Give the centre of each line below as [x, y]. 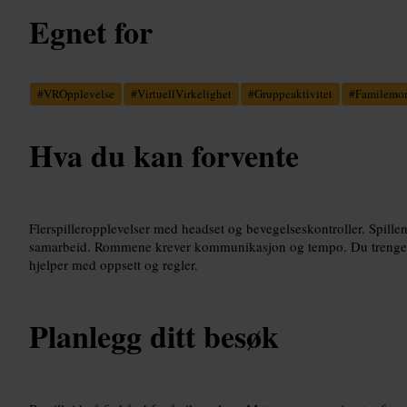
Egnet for [91, 31]
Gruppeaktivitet [293, 93]
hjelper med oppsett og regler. [114, 264]
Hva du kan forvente [164, 155]
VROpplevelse [79, 93]
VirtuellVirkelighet [184, 93]
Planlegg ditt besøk [154, 336]
